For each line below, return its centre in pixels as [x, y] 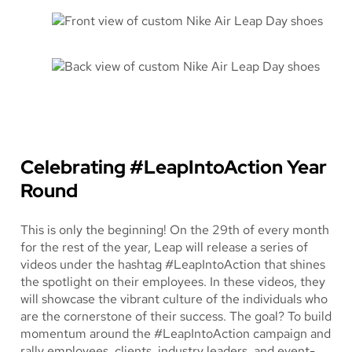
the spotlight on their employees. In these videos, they [173, 281]
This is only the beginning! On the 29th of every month [175, 229]
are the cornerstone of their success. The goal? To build [176, 316]
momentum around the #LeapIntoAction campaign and [176, 333]
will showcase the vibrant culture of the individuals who [174, 299]
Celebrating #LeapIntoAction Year [174, 167]
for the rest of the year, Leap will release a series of [164, 247]
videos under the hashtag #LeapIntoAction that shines [173, 264]
